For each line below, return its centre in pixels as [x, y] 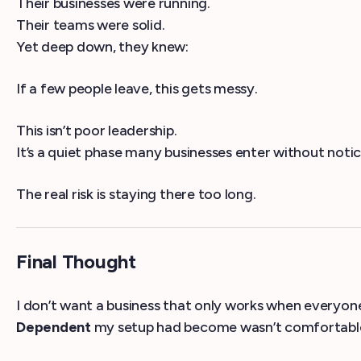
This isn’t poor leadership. [97, 131]
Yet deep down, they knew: [102, 47]
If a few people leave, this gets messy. [137, 89]
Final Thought [76, 262]
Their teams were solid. [91, 25]
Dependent [54, 328]
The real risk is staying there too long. [136, 195]
